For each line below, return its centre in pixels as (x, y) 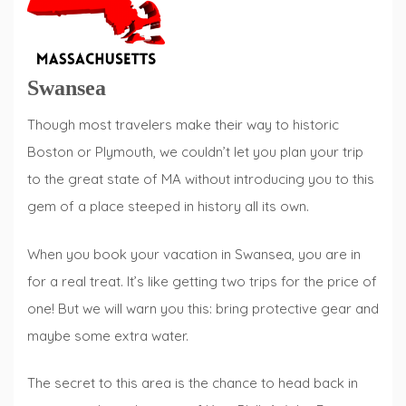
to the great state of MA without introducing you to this (201, 179)
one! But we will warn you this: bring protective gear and (203, 308)
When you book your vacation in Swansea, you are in (194, 254)
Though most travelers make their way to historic (183, 125)
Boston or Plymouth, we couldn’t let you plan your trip (195, 152)
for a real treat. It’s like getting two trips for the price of (202, 281)
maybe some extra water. (108, 335)
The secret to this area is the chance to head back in (193, 383)
